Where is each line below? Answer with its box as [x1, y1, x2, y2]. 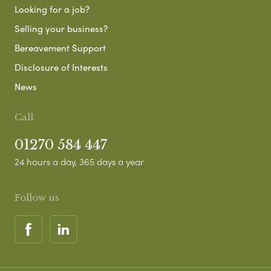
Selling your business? [15, 21, 108, 35]
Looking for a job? [15, 2, 90, 16]
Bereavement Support [15, 41, 106, 54]
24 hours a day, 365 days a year [15, 154, 144, 168]
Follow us [15, 191, 59, 203]
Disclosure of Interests [15, 60, 108, 74]
